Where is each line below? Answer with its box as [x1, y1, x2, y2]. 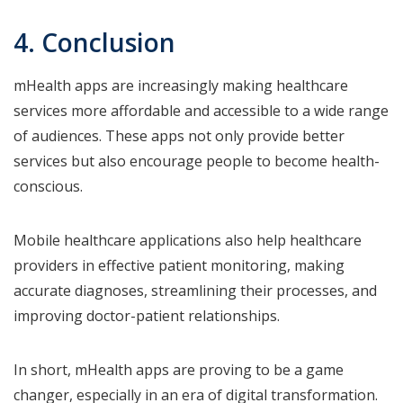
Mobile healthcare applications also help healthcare [13, 229, 362, 250]
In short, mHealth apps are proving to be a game [13, 359, 344, 380]
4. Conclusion [13, 24, 175, 59]
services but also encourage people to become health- [13, 150, 380, 171]
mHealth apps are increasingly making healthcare [13, 75, 348, 95]
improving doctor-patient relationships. [13, 305, 283, 326]
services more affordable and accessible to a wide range [13, 100, 389, 121]
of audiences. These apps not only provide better [13, 125, 345, 146]
